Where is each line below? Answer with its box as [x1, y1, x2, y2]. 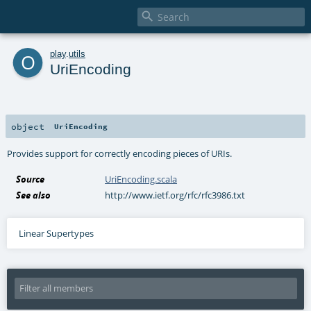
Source [16, 172, 45, 185]
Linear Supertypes [18, 226, 94, 239]
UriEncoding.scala [105, 172, 178, 185]
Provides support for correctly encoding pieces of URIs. [7, 146, 233, 160]
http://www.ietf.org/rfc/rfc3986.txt [105, 188, 246, 201]
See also [16, 188, 51, 201]
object [11, 120, 44, 132]
